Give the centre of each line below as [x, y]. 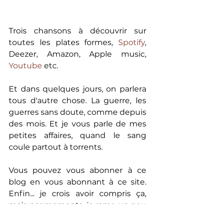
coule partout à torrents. [56, 147]
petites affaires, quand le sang [77, 135]
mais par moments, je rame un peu [77, 205]
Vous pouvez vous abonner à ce [77, 170]
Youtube [25, 66]
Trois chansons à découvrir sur [77, 31]
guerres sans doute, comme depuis [77, 112]
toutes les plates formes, [63, 42]
